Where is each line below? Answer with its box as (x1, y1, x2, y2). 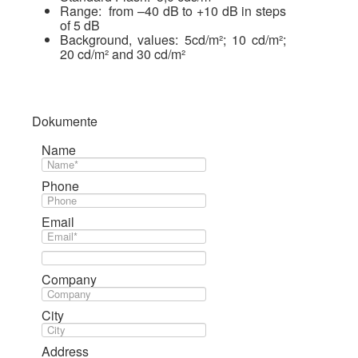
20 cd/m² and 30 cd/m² (60, 45, 185, 63)
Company (42, 270, 97, 288)
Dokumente (32, 112, 97, 130)
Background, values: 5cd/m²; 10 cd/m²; (60, 30, 286, 49)
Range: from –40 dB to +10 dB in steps (60, 2, 286, 20)
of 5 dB (60, 16, 100, 34)
